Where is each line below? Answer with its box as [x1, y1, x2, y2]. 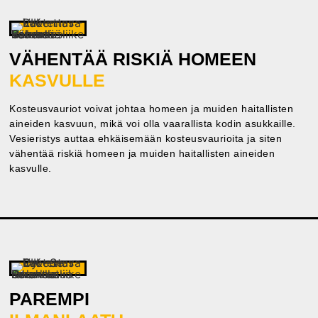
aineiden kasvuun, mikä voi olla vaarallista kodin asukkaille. [9, 117, 296, 129]
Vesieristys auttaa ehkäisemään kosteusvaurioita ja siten [9, 132, 283, 144]
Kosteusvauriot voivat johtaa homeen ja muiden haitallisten [9, 102, 294, 114]
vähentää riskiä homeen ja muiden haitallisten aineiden [9, 147, 275, 159]
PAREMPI [9, 289, 90, 309]
